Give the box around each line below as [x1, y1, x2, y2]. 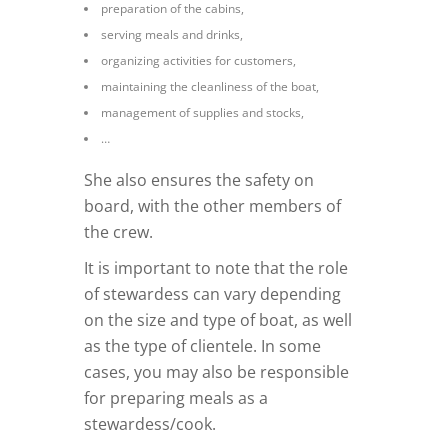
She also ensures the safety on [84, 169, 314, 192]
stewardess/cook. [84, 413, 216, 436]
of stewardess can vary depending [84, 283, 341, 306]
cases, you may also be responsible [84, 361, 349, 384]
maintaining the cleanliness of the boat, [101, 78, 319, 96]
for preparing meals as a [84, 387, 268, 410]
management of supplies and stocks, [101, 104, 304, 122]
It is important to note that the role [84, 257, 348, 280]
